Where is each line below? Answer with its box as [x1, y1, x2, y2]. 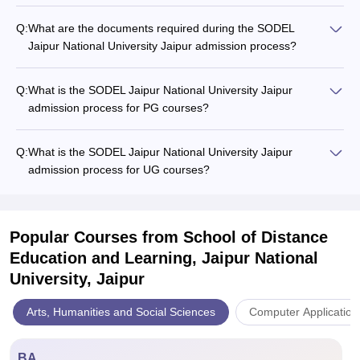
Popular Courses [10, 228, 142, 246]
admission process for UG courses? [28, 163, 210, 176]
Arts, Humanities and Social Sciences [27, 305, 215, 318]
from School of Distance [142, 228, 328, 246]
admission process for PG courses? [28, 101, 209, 114]
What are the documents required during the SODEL [28, 22, 294, 35]
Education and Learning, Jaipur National [10, 249, 318, 267]
